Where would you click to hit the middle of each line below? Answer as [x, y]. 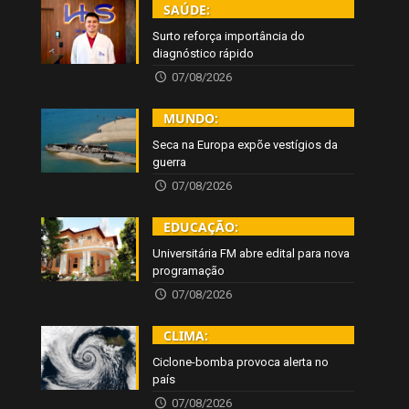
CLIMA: [186, 336]
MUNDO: [191, 119]
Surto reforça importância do [229, 37]
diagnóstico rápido [204, 54]
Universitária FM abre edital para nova [252, 254]
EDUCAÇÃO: [201, 227]
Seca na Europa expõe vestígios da [246, 145]
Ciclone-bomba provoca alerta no [241, 362]
